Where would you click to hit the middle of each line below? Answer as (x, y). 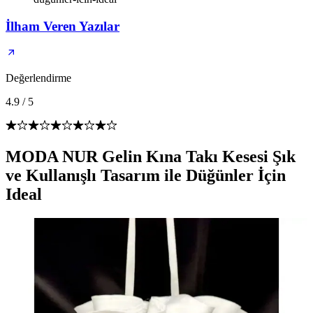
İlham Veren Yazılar (63, 26)
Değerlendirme (38, 78)
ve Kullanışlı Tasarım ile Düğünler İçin (146, 176)
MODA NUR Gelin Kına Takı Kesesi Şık (151, 157)
